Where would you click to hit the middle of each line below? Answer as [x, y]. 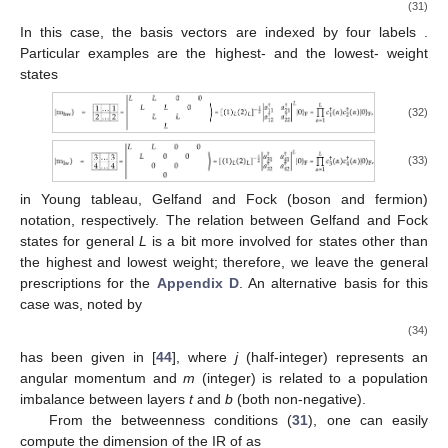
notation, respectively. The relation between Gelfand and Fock [224, 220]
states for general [79, 241]
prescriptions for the [88, 283]
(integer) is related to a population [312, 377]
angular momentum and [102, 377]
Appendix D [197, 283]
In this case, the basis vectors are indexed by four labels [222, 31]
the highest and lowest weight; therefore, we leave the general [224, 262]
